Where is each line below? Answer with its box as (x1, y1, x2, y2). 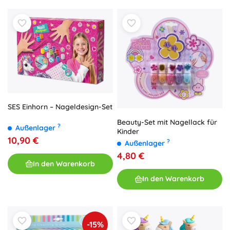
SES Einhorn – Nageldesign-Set (8, 102, 112, 112)
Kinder (117, 126, 139, 136)
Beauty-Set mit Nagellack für (117, 117, 217, 127)
